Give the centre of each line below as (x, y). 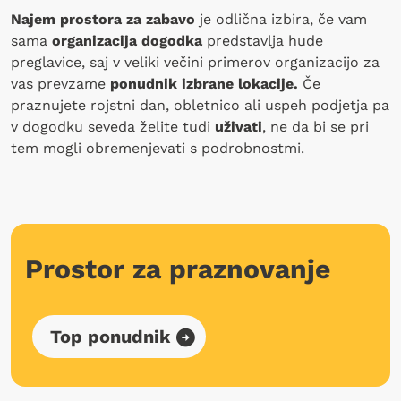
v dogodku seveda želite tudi (113, 126)
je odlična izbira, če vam (281, 19)
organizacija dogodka (127, 40)
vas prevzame (60, 83)
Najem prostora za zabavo (103, 19)
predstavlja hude (263, 40)
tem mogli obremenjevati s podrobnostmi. (158, 148)
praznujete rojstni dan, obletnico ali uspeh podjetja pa (200, 105)
